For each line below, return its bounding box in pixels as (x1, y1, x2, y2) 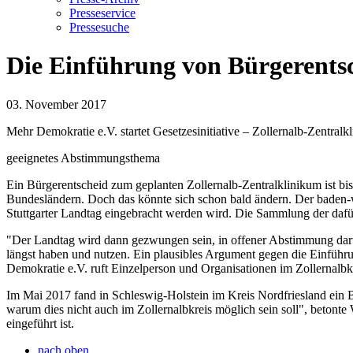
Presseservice (69, 6, 136, 20)
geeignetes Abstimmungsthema (6, 150, 160, 165)
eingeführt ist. (6, 316, 74, 330)
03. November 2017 (6, 97, 106, 111)
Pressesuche (69, 20, 129, 34)
